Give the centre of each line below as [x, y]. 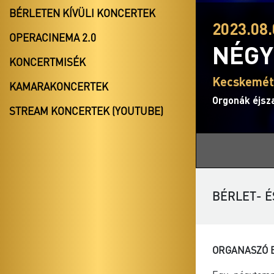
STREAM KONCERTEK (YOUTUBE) [86, 111]
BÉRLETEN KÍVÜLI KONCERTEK [82, 13]
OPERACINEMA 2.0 [53, 37]
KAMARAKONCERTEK [59, 86]
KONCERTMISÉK [47, 62]
